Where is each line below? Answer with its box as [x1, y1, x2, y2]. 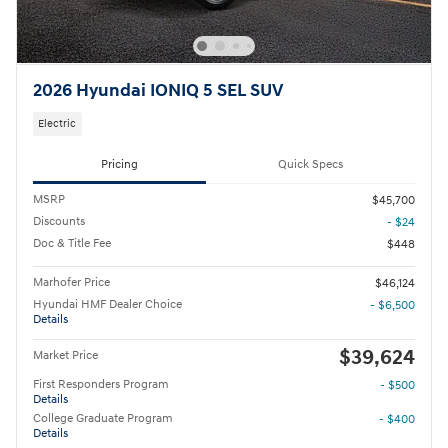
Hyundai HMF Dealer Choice [33, 296, 182, 312]
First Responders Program [33, 376, 169, 392]
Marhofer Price [33, 274, 110, 290]
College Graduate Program [33, 410, 173, 426]
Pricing [101, 157, 138, 173]
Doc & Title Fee [33, 235, 111, 251]
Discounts [33, 213, 85, 229]
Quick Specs [278, 157, 343, 173]
